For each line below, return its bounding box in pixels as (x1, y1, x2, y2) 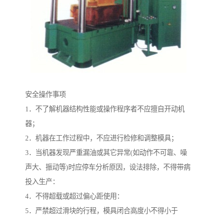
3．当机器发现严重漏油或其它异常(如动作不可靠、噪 (25, 149, 187, 157)
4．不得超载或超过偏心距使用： (25, 192, 124, 201)
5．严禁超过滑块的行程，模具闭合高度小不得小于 (25, 207, 178, 215)
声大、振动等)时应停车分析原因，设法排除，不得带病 (25, 163, 190, 171)
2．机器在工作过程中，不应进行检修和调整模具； (25, 134, 178, 142)
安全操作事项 (25, 91, 66, 99)
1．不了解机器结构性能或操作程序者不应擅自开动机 (25, 105, 185, 113)
